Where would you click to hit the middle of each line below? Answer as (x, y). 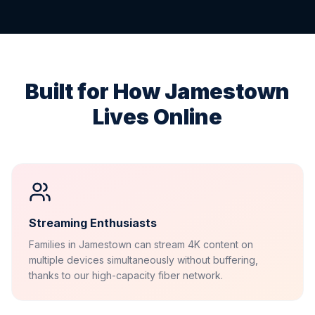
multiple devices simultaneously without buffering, (143, 260)
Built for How (95, 91)
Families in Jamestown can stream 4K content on (141, 244)
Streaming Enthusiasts (93, 223)
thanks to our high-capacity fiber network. (126, 275)
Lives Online (157, 117)
